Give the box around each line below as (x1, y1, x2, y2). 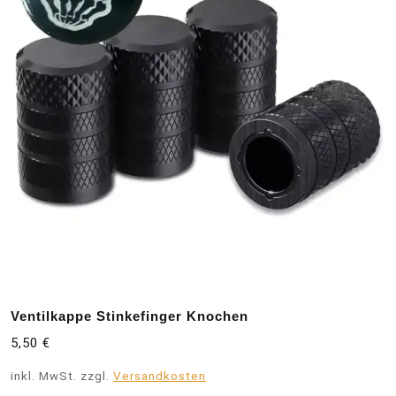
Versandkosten (113, 368, 206, 383)
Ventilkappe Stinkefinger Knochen (11, 308, 248, 324)
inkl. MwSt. (11, 368, 77, 383)
